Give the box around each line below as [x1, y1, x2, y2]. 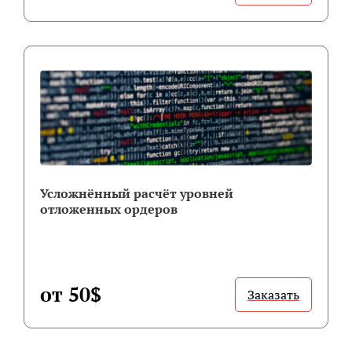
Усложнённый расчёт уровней [40, 184, 233, 202]
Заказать [247, 285, 299, 303]
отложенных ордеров [40, 200, 178, 218]
